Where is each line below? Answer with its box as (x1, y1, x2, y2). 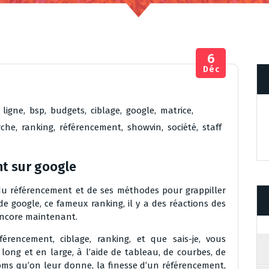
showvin (127, 122, 162, 133)
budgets (50, 105, 85, 116)
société (168, 122, 196, 133)
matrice (160, 105, 192, 116)
